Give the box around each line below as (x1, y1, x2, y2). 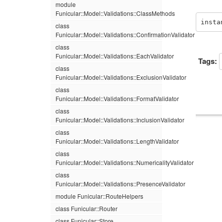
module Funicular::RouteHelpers (55, 192, 143, 200)
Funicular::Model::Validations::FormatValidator (55, 94, 179, 103)
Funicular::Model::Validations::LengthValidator (55, 137, 179, 145)
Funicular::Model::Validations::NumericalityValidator (55, 158, 194, 166)
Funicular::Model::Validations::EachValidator (55, 52, 174, 60)
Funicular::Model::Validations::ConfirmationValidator (55, 30, 195, 39)
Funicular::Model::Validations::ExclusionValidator (55, 73, 186, 81)
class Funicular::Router (55, 204, 117, 213)
